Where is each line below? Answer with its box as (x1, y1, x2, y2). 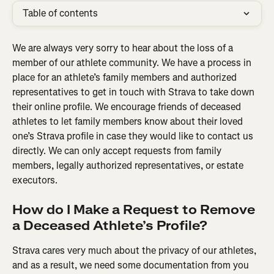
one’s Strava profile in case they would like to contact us (12, 130, 256, 143)
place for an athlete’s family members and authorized (12, 71, 239, 84)
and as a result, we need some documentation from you (12, 259, 251, 272)
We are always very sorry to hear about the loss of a (12, 42, 235, 54)
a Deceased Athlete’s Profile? (12, 218, 207, 235)
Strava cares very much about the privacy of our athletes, (12, 244, 259, 257)
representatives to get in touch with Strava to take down (12, 86, 257, 98)
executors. (12, 174, 57, 187)
